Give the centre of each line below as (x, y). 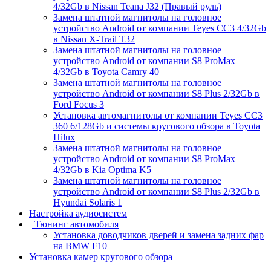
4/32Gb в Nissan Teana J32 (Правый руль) (137, 7)
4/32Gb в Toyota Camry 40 (106, 72)
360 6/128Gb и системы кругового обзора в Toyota (157, 126)
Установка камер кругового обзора (101, 257)
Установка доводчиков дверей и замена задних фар (158, 235)
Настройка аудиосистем (78, 214)
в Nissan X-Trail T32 (94, 39)
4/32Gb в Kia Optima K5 (102, 170)
